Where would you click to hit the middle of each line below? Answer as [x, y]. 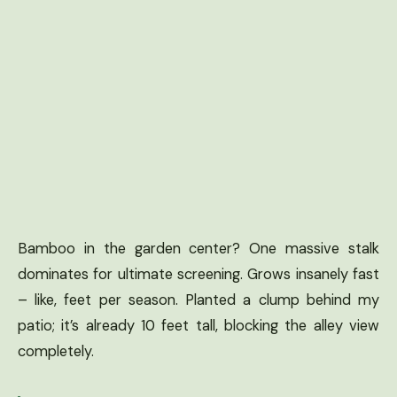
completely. [56, 351]
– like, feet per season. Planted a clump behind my [198, 300]
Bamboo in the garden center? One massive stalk [198, 248]
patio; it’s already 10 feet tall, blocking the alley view [198, 325]
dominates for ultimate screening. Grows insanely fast [198, 274]
